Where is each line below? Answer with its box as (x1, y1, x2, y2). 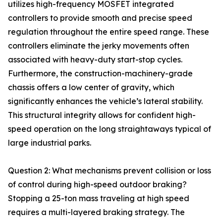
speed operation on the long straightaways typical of (8, 124, 211, 134)
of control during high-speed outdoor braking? (8, 179, 187, 189)
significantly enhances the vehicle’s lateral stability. (8, 96, 203, 106)
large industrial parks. (8, 138, 91, 148)
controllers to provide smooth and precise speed (8, 13, 192, 23)
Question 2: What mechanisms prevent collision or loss (8, 166, 211, 175)
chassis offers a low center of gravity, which (8, 82, 174, 92)
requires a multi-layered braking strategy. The (8, 207, 185, 217)
